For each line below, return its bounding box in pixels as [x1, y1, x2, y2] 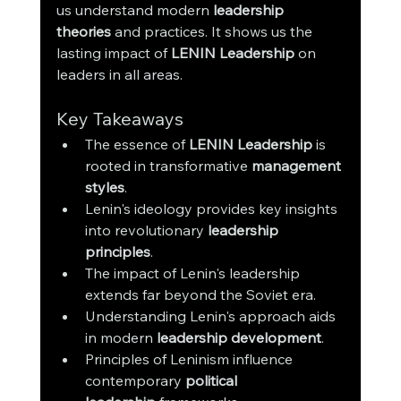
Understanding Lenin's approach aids [84, 307, 339, 326]
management [251, 157, 345, 175]
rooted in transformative [84, 157, 252, 175]
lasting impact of [55, 44, 171, 63]
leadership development [156, 328, 321, 347]
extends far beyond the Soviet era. [84, 286, 316, 304]
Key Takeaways [55, 107, 183, 131]
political [184, 371, 241, 390]
